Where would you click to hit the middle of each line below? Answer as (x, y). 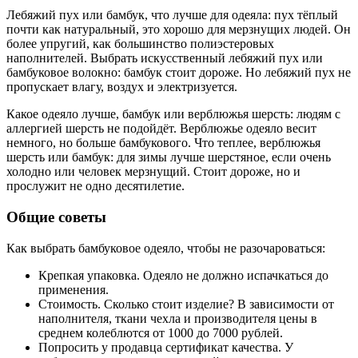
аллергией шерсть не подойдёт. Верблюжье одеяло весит (161, 129)
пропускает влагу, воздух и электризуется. (122, 87)
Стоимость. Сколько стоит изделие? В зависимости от (186, 304)
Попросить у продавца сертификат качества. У (166, 347)
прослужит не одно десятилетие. (95, 186)
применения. (74, 289)
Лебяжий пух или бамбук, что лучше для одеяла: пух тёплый (172, 15)
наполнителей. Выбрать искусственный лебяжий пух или (165, 58)
